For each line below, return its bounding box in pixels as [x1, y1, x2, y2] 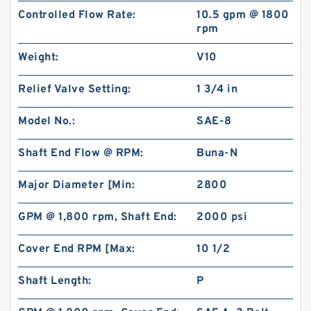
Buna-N [196, 146, 238, 160]
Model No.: [18, 115, 75, 128]
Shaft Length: [18, 274, 92, 288]
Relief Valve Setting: [18, 83, 131, 96]
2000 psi [196, 210, 248, 224]
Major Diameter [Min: [18, 178, 135, 192]
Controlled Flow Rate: [18, 8, 136, 22]
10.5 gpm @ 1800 [196, 8, 289, 22]
